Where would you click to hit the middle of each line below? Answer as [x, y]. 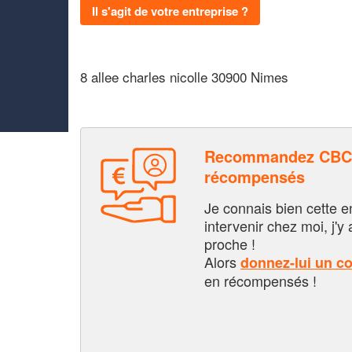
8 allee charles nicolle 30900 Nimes [184, 76]
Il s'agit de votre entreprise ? [170, 11]
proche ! [230, 243]
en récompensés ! [260, 280]
